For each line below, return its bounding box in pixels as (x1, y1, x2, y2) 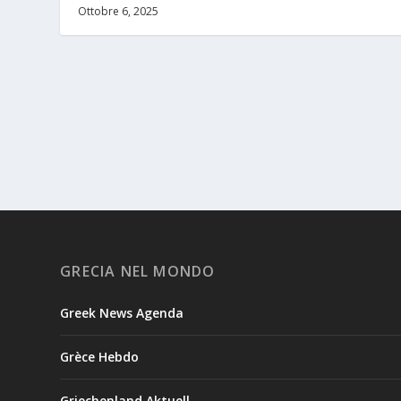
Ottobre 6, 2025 (78, 3, 159, 19)
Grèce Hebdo (60, 347, 140, 365)
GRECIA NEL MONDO (60, 260, 216, 281)
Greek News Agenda (60, 303, 184, 321)
